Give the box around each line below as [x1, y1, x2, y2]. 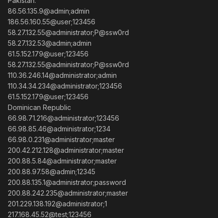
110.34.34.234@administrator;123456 [8, 82, 122, 90]
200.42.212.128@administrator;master [8, 146, 124, 154]
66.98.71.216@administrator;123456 [8, 114, 119, 122]
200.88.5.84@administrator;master [8, 157, 117, 165]
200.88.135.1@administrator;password [8, 178, 126, 186]
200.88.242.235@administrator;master [8, 189, 128, 197]
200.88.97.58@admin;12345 [8, 167, 95, 176]
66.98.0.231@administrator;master [8, 135, 115, 144]
